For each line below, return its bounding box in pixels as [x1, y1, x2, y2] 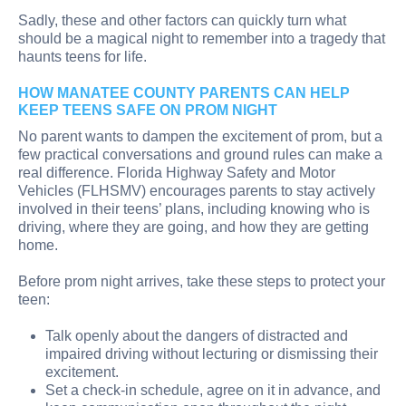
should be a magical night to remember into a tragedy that [18, 30, 385, 46]
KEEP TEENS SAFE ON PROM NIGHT [18, 101, 277, 118]
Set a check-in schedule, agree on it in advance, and [45, 382, 381, 398]
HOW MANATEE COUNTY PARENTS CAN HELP [18, 84, 350, 101]
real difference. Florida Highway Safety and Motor [18, 164, 335, 180]
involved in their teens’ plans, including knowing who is [18, 200, 370, 217]
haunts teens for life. [18, 48, 147, 64]
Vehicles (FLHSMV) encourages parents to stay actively [18, 182, 375, 198]
